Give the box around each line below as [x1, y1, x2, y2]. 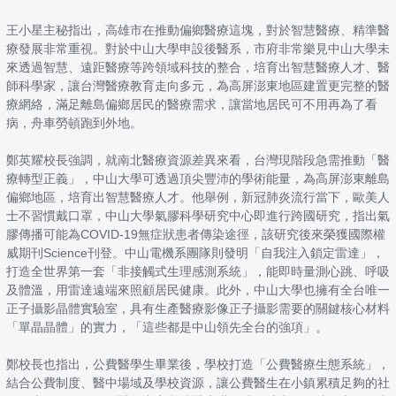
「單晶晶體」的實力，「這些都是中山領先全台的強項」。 [6, 319, 328, 334]
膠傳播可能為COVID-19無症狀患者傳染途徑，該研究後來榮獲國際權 [6, 226, 385, 241]
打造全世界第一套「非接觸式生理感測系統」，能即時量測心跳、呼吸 [6, 263, 390, 278]
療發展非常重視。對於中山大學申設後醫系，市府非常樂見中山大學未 [6, 41, 390, 56]
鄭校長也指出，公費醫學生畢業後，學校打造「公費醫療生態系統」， [6, 356, 390, 371]
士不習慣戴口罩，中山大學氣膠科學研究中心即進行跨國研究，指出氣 [6, 208, 390, 223]
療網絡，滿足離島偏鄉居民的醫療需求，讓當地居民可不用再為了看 [6, 96, 377, 111]
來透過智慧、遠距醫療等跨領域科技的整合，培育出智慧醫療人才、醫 [6, 59, 390, 74]
